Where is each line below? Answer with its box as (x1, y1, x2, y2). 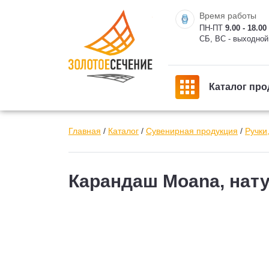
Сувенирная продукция (146, 126, 238, 136)
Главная (68, 126, 101, 136)
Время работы (199, 11, 256, 20)
